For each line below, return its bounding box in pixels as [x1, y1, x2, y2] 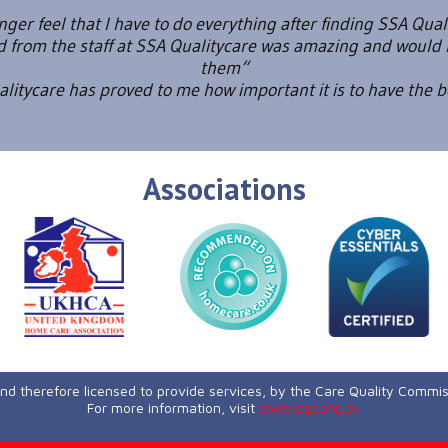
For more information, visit [86, 399, 259, 416]
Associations [142, 169, 306, 208]
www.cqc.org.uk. [258, 399, 362, 416]
